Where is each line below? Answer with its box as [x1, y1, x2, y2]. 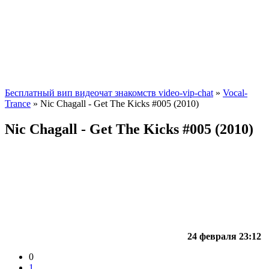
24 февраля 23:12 [187, 231, 261, 241]
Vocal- [223, 88, 247, 98]
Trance [5, 98, 31, 109]
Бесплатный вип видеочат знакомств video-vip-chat [5, 88, 213, 98]
